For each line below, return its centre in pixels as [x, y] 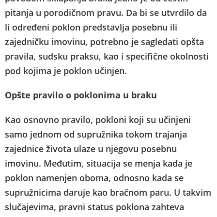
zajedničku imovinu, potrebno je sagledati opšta [104, 41]
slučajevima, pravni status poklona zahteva [94, 207]
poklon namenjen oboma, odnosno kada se [94, 178]
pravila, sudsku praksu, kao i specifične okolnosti [107, 56]
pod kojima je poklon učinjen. [66, 70]
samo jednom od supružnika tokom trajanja [96, 134]
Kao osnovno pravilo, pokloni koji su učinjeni [98, 119]
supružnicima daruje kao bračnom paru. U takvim [108, 192]
